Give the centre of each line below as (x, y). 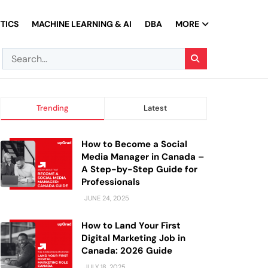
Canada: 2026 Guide (127, 251)
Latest (156, 108)
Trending (53, 108)
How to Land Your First (131, 226)
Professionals (111, 182)
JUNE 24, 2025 (106, 198)
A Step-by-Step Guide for (139, 169)
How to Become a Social (134, 144)
